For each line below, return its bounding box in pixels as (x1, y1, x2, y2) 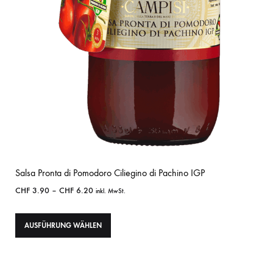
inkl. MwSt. (96, 187, 126, 196)
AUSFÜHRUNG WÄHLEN (24, 221, 102, 230)
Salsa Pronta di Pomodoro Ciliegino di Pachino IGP (15, 167, 205, 179)
